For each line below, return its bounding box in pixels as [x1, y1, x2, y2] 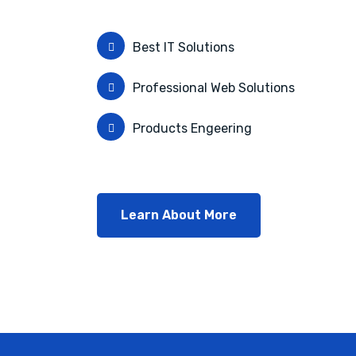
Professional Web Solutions [133, 80, 295, 95]
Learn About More [121, 207, 237, 222]
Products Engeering [133, 121, 252, 136]
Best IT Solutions [133, 40, 234, 55]
